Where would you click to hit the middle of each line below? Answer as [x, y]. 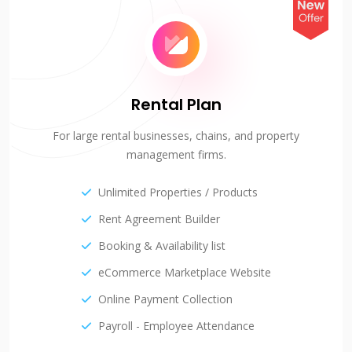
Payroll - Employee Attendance [176, 326]
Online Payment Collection [165, 299]
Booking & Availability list [162, 246]
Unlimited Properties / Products [178, 192]
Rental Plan [176, 105]
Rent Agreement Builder [159, 219]
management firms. [176, 155]
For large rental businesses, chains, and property [176, 136]
